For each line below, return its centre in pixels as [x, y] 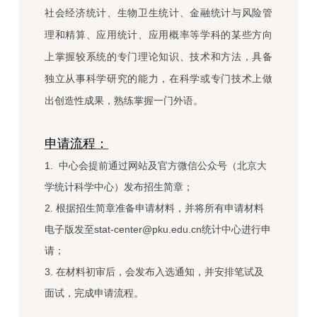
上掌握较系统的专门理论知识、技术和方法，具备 [158, 57]
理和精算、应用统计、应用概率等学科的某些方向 [158, 35]
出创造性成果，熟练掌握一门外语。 [124, 101]
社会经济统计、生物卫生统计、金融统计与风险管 [158, 13]
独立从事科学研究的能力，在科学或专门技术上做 [158, 79]
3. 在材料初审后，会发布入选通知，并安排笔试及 [155, 272]
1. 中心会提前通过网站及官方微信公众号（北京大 [156, 166]
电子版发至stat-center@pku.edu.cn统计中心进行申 [158, 230]
